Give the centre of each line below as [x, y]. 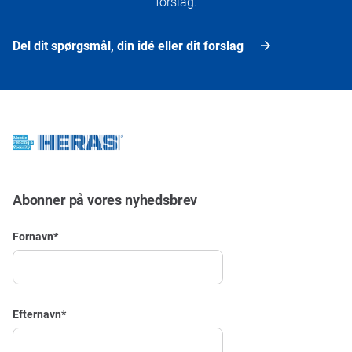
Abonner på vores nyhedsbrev [105, 200]
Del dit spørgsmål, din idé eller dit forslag [128, 46]
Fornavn [33, 236]
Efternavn [37, 314]
